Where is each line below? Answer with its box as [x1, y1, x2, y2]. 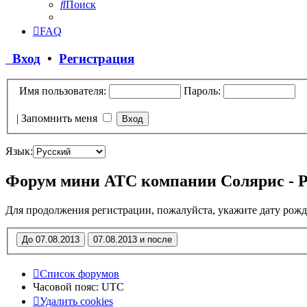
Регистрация [59, 51, 134, 66]
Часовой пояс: [33, 281, 101, 293]
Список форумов [40, 268, 119, 280]
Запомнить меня [21, 112, 100, 124]
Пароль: [184, 84, 221, 97]
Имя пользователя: [16, 84, 106, 97]
